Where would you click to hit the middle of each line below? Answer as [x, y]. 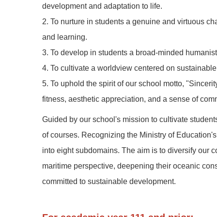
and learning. [65, 37]
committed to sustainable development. [109, 181]
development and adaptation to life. [102, 6]
